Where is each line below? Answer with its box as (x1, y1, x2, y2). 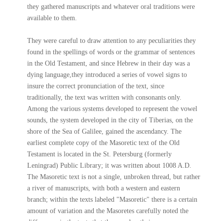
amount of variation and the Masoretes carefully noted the (27, 207, 188, 215)
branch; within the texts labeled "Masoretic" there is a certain (27, 196, 197, 203)
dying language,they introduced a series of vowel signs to (27, 71, 187, 78)
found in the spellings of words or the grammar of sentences (27, 48, 195, 56)
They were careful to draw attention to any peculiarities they (27, 37, 196, 44)
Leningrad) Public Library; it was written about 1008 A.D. (27, 162, 191, 169)
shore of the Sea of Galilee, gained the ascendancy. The (27, 128, 182, 135)
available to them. (27, 14, 77, 22)
